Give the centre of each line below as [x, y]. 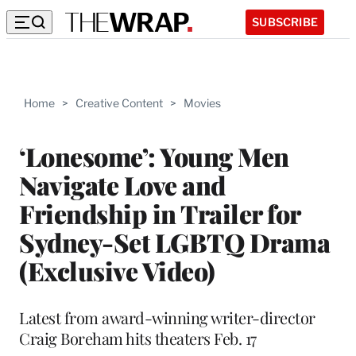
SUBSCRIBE [285, 21]
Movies [202, 103]
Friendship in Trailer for [160, 213]
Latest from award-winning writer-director [167, 317]
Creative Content [119, 103]
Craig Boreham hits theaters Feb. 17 [138, 338]
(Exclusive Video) [117, 270]
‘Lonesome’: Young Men [154, 156]
